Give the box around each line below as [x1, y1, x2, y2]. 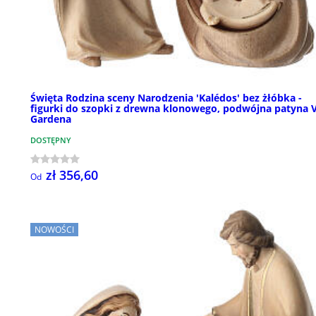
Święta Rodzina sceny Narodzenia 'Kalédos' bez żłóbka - [30, 91, 302, 105]
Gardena [30, 112, 71, 126]
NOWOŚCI [35, 224, 74, 236]
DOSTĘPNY [30, 135, 71, 146]
